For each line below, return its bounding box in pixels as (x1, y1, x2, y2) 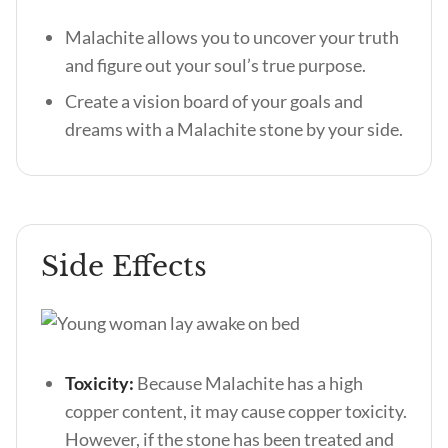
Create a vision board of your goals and (65, 90, 363, 112)
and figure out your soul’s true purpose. (65, 54, 369, 76)
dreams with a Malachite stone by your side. (65, 118, 403, 140)
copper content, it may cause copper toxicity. (65, 400, 407, 422)
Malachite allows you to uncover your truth (65, 26, 399, 48)
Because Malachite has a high (137, 372, 363, 394)
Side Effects (41, 249, 207, 284)
